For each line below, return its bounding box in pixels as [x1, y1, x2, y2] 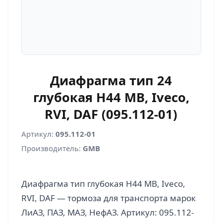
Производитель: [21, 143, 83, 153]
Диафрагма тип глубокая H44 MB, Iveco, [21, 178, 185, 189]
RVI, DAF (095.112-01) [45, 105, 177, 122]
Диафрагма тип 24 [50, 71, 172, 89]
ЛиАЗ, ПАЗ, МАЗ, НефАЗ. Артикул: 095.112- [21, 207, 194, 218]
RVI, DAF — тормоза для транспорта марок [21, 192, 196, 204]
